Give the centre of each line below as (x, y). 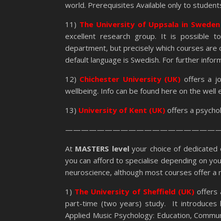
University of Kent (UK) (122, 110)
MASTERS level (104, 148)
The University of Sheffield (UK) (134, 191)
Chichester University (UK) (130, 79)
